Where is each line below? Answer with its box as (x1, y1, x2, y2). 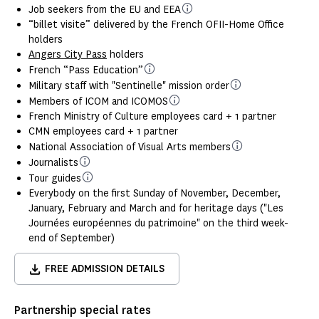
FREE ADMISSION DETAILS (45, 262, 164, 276)
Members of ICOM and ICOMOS (28, 95, 168, 109)
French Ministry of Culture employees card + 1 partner (28, 110, 276, 124)
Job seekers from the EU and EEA (28, 3, 181, 17)
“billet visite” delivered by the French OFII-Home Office (28, 18, 284, 32)
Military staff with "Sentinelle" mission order (28, 79, 229, 93)
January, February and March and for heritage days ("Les (28, 202, 283, 216)
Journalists (28, 156, 78, 170)
